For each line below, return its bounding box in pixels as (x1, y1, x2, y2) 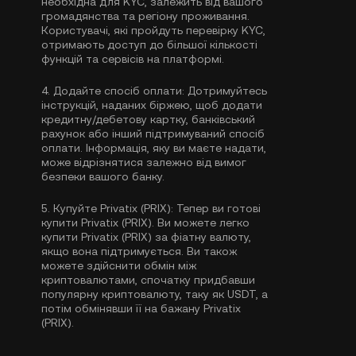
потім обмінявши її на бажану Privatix (41, 302, 241, 315)
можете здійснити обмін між (41, 259, 196, 272)
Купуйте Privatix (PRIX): (53, 202, 173, 215)
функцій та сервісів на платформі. (41, 52, 224, 65)
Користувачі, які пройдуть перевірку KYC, (41, 24, 265, 37)
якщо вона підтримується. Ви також (41, 245, 237, 257)
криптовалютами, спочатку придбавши (41, 273, 255, 286)
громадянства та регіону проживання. (41, 10, 250, 22)
